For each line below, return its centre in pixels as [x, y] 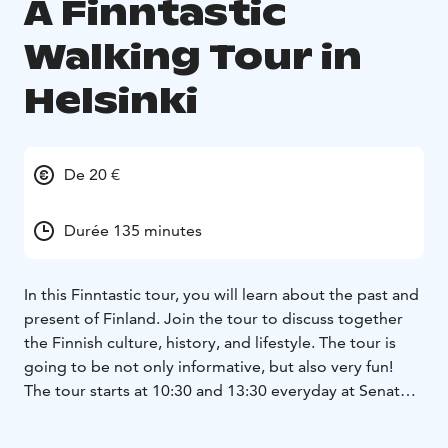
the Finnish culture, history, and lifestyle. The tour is [210, 342]
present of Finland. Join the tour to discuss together [213, 318]
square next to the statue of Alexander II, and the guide [224, 414]
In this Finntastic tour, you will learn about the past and [221, 294]
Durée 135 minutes [133, 230]
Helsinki [111, 100]
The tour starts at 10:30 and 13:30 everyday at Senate [216, 390]
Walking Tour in [193, 56]
